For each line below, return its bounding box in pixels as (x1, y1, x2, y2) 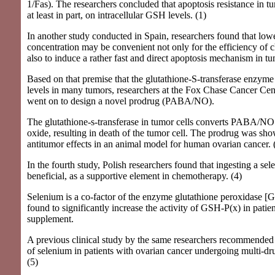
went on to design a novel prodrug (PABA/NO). (27, 95, 214, 106)
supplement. (27, 213, 74, 224)
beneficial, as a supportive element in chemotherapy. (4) (27, 170, 242, 181)
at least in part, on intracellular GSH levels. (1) (27, 9, 206, 20)
